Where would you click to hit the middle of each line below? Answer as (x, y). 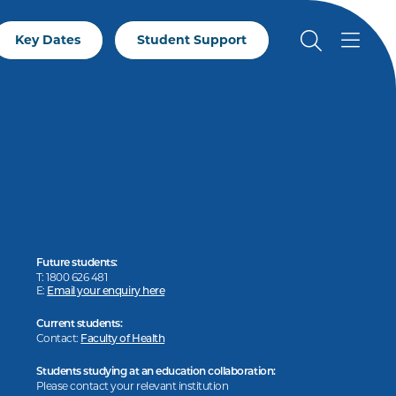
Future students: (76, 263)
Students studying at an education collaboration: (156, 372)
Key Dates (48, 40)
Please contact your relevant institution (132, 386)
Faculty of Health (123, 339)
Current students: (79, 324)
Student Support (192, 40)
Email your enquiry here (106, 292)
